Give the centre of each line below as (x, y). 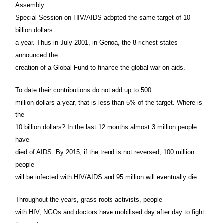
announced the (37, 55)
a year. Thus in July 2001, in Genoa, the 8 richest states (97, 42)
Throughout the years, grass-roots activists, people (89, 199)
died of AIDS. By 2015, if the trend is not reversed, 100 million (105, 152)
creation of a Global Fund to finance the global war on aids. (100, 67)
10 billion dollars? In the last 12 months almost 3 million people (106, 127)
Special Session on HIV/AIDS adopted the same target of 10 (103, 17)
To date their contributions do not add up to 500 (83, 90)
